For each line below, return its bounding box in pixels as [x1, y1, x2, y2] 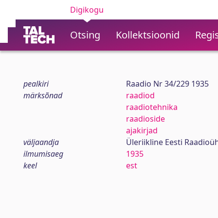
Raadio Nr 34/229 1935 [126, 78, 209, 89]
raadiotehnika [126, 102, 178, 112]
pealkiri [23, 78, 49, 89]
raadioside [126, 113, 165, 124]
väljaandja [23, 137, 59, 147]
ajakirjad [126, 125, 158, 136]
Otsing [70, 28, 100, 41]
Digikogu [70, 4, 104, 15]
